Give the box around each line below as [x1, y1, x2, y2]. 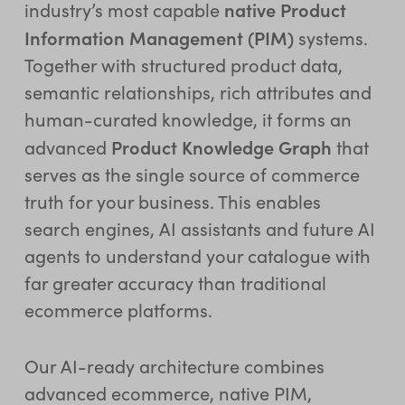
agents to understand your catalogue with [24, 242, 371, 268]
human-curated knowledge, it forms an [24, 106, 352, 131]
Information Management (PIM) [24, 24, 294, 50]
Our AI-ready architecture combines [24, 353, 325, 378]
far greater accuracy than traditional [24, 269, 326, 295]
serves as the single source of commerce [24, 161, 360, 186]
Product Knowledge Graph [110, 133, 332, 159]
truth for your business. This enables [24, 188, 321, 213]
